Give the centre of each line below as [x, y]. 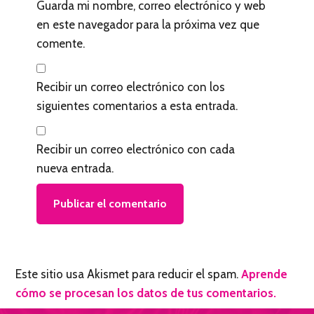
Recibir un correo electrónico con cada [136, 150]
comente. [61, 44]
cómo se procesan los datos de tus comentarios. [146, 293]
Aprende [265, 274]
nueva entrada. [75, 169]
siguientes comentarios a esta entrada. [137, 106]
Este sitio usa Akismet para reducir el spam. [129, 274]
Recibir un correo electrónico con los [131, 87]
